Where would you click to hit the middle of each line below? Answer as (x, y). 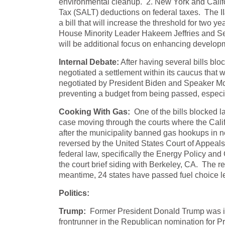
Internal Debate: (89, 62)
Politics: (74, 193)
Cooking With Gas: (94, 112)
